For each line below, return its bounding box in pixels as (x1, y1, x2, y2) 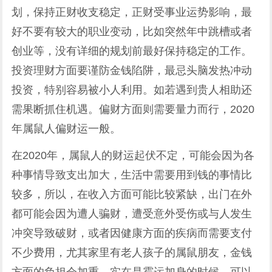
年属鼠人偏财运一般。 (12, 123, 121, 135)
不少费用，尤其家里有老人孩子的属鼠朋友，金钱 (12, 246, 253, 259)
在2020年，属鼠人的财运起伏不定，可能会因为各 (12, 149, 255, 161)
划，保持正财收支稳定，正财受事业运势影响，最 (12, 6, 253, 18)
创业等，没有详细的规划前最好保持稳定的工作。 (12, 45, 253, 57)
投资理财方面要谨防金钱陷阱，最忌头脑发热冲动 (12, 64, 253, 76)
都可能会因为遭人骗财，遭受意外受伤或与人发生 (12, 208, 253, 220)
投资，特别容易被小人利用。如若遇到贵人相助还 (12, 84, 253, 96)
